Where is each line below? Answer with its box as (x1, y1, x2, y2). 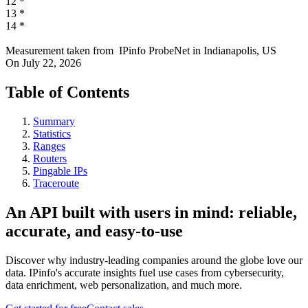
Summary (33, 115, 75, 127)
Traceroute (33, 177, 79, 189)
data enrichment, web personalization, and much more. (5, 278, 242, 291)
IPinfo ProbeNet (119, 45, 192, 57)
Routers (33, 153, 67, 164)
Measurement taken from (5, 45, 113, 57)
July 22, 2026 (22, 57, 81, 69)
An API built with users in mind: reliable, (5, 203, 297, 221)
